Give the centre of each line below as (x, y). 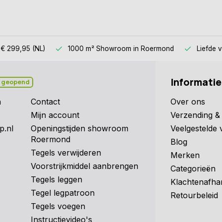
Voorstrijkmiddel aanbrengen (84, 166)
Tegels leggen (56, 179)
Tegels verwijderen (66, 152)
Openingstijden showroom (79, 128)
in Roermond (154, 48)
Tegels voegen (58, 206)
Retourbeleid (194, 195)
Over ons (188, 101)
